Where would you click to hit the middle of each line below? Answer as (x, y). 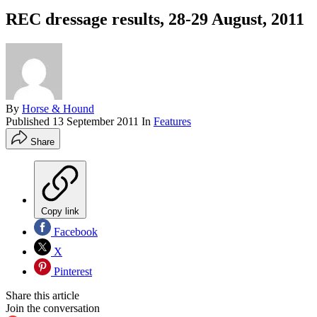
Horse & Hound (58, 108)
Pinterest (71, 271)
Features (172, 121)
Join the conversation (53, 308)
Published (29, 121)
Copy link (60, 211)
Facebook (74, 231)
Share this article (42, 295)
